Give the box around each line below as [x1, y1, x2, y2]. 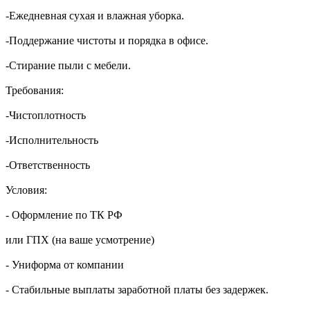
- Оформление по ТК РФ [6, 209, 122, 221]
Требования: [6, 84, 64, 97]
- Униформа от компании [6, 259, 124, 271]
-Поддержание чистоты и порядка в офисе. [6, 35, 208, 47]
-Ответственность [6, 159, 90, 172]
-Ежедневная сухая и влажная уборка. [6, 10, 184, 22]
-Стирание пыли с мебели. [6, 60, 131, 72]
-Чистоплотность [6, 109, 86, 122]
